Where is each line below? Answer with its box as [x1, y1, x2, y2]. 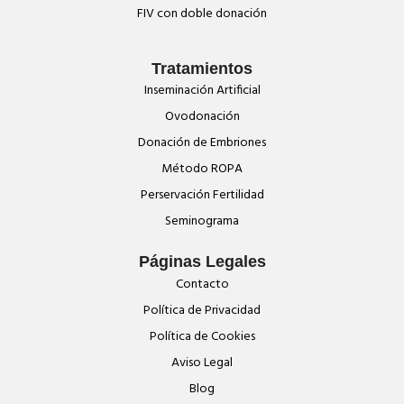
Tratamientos [151, 59, 252, 78]
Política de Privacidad [143, 299, 261, 321]
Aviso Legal [171, 352, 233, 373]
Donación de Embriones [138, 133, 266, 154]
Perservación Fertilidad [140, 185, 264, 207]
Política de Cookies [149, 326, 255, 347]
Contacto [175, 273, 229, 295]
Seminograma [165, 211, 239, 233]
